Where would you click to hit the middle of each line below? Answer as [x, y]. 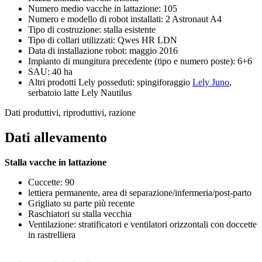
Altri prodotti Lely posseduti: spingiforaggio [110, 82]
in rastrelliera [52, 235]
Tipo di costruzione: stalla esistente [92, 29]
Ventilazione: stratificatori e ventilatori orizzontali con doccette [142, 224]
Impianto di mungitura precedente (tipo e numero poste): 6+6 [140, 61]
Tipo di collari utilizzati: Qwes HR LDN [103, 40]
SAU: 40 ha [50, 71]
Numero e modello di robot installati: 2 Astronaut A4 [125, 19]
